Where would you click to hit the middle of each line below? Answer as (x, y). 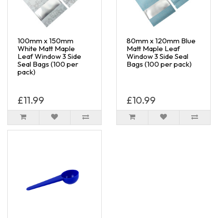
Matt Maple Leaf (153, 48)
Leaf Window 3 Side (49, 56)
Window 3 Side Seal (157, 56)
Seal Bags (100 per (48, 64)
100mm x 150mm (45, 40)
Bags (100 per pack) (159, 64)
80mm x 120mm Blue (161, 40)
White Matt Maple (46, 48)
